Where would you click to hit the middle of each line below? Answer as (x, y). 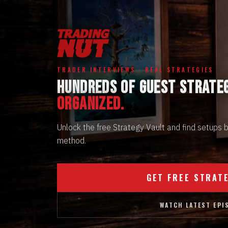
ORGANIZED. (91, 104)
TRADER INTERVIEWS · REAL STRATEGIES (135, 70)
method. (72, 140)
